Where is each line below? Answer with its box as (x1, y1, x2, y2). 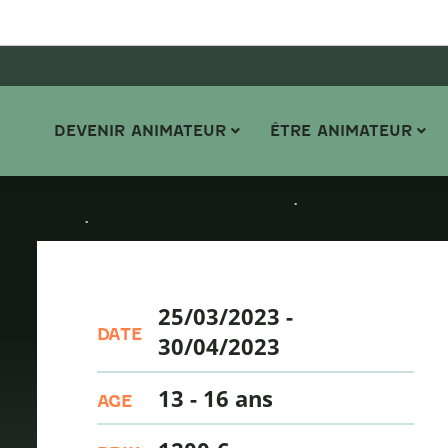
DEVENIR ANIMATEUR (54, 122, 226, 139)
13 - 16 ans (157, 383, 273, 413)
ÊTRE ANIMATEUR (270, 122, 412, 139)
